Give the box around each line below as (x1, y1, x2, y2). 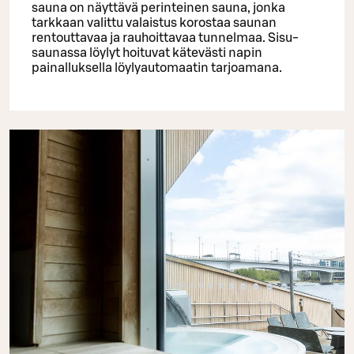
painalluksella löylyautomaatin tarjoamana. (32, 61, 282, 74)
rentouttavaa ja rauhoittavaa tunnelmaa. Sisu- (32, 31, 299, 44)
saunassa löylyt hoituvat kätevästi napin (32, 46, 262, 59)
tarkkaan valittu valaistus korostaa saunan (32, 16, 277, 29)
